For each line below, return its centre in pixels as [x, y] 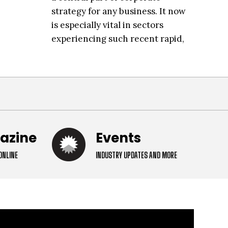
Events [118, 138]
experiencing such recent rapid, [118, 38]
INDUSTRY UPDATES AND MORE [136, 155]
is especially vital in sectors [107, 25]
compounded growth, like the [113, 52]
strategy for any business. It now [119, 11]
